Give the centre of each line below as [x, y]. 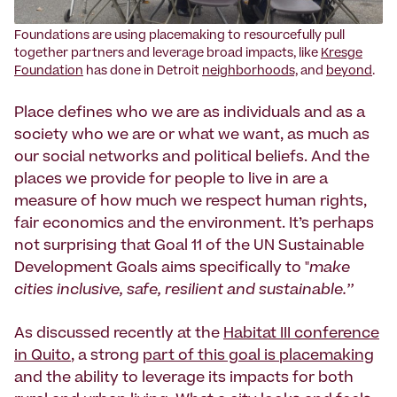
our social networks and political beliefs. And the [192, 158]
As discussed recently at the [119, 335]
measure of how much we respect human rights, [191, 202]
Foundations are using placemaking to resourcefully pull [179, 37]
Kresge [342, 55]
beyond [349, 73]
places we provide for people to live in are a [171, 180]
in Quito [43, 357]
